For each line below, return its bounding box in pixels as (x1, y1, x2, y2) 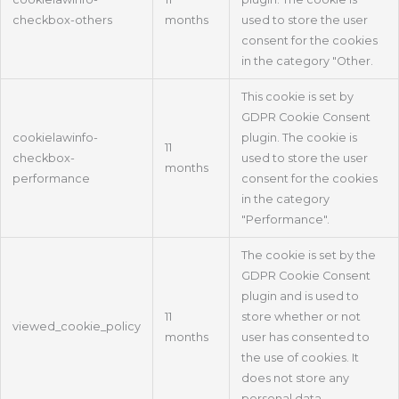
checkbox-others (12, 13, 112, 28)
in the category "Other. (240, 54, 373, 69)
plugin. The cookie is (240, 131, 357, 145)
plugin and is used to (240, 289, 359, 304)
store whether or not (240, 310, 361, 324)
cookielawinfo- (12, 131, 98, 145)
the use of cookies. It (240, 351, 359, 365)
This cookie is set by (240, 90, 354, 104)
